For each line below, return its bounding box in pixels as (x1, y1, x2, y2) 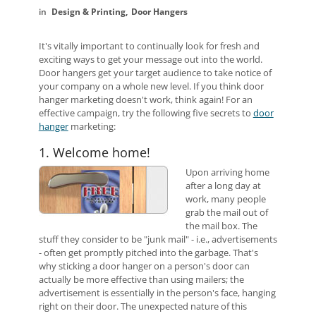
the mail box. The (185, 219, 257, 232)
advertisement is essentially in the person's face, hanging (38, 286, 276, 299)
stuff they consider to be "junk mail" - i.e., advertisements (38, 233, 277, 245)
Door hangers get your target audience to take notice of (38, 66, 272, 79)
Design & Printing (51, 6, 126, 18)
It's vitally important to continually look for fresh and (38, 39, 260, 52)
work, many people (185, 193, 266, 205)
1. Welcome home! (38, 144, 150, 161)
